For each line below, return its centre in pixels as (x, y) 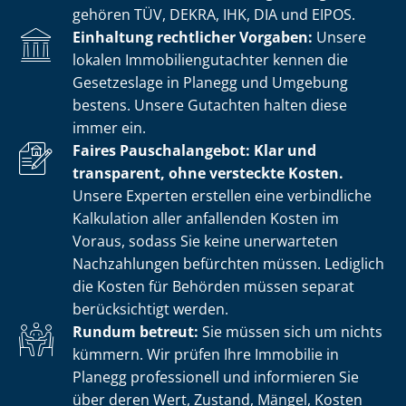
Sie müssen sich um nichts (290, 331)
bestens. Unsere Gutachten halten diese (210, 105)
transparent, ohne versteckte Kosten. (208, 173)
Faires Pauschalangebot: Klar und (194, 150)
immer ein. (109, 127)
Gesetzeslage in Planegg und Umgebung (210, 82)
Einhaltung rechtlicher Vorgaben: (193, 37)
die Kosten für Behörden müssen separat (213, 286)
